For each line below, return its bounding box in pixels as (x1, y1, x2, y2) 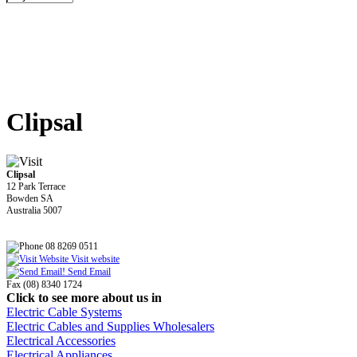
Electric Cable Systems (6, 304, 122, 319)
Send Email (65, 265, 111, 277)
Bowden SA (6, 192, 53, 204)
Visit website (69, 253, 120, 265)
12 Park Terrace (6, 180, 65, 192)
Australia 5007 (6, 204, 62, 216)
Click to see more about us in (6, 290, 162, 304)
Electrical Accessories (6, 333, 116, 347)
